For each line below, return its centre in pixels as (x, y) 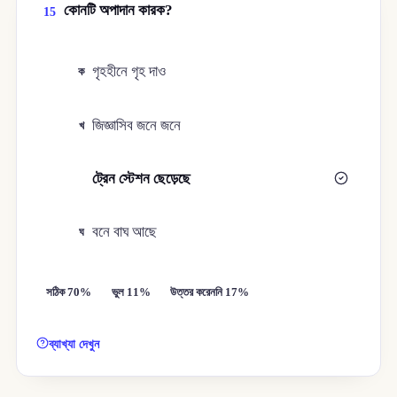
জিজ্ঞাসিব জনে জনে (137, 125)
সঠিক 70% (69, 292)
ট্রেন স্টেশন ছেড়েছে (142, 179)
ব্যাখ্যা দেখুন (74, 343)
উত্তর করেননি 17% (210, 292)
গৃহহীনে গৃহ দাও (129, 72)
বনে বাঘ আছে (125, 232)
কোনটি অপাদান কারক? (118, 11)
